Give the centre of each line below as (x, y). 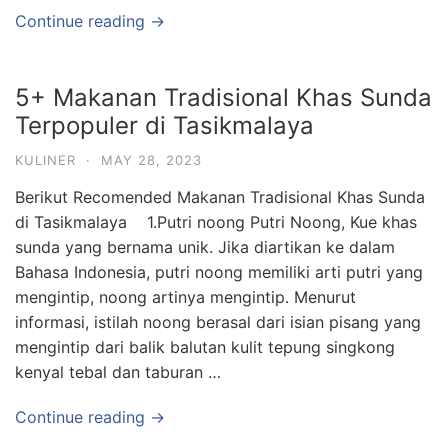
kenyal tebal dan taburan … (118, 372)
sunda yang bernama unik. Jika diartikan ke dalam (205, 247)
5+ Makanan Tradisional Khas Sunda (223, 97)
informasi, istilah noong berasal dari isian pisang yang (218, 322)
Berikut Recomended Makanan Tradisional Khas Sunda (220, 197)
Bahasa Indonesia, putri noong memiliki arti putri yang (219, 272)
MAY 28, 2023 (151, 160)
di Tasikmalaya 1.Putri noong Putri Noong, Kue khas (216, 222)
